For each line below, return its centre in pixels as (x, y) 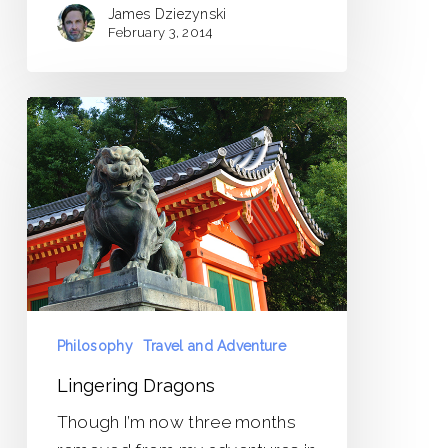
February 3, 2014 (160, 32)
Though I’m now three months (176, 421)
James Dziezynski (167, 13)
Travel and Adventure (214, 345)
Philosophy (94, 345)
